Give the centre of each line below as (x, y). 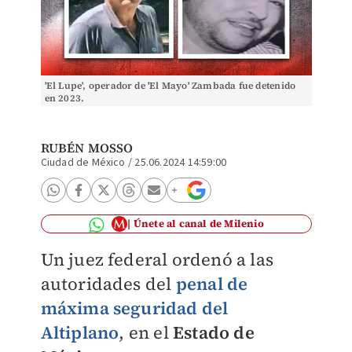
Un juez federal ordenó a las (157, 259)
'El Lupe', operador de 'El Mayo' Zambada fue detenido (170, 86)
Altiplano (80, 332)
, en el (144, 332)
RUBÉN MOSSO (87, 148)
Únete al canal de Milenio (198, 224)
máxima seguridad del (134, 308)
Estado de (211, 332)
